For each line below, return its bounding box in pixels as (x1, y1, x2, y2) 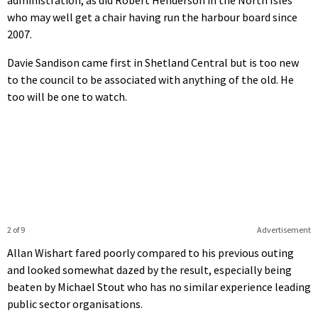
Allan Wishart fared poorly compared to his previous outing (7, 245, 294, 260)
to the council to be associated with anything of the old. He (7, 72, 294, 87)
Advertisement (256, 224, 311, 235)
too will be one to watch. (7, 89, 127, 104)
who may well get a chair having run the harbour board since (7, 9, 297, 24)
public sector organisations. (7, 296, 143, 311)
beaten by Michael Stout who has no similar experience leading (7, 279, 311, 294)
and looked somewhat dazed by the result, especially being (7, 262, 292, 277)
